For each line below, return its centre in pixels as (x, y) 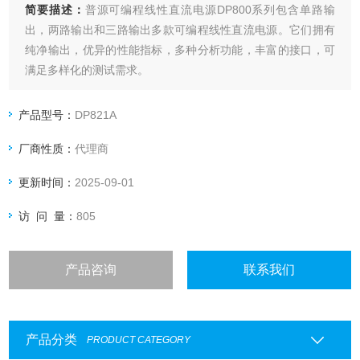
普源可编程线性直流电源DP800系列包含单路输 (210, 9)
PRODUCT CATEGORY (138, 340)
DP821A (96, 115)
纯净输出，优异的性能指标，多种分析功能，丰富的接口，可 (180, 49)
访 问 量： (48, 216)
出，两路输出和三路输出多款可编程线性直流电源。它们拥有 (180, 29)
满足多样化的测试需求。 (87, 70)
